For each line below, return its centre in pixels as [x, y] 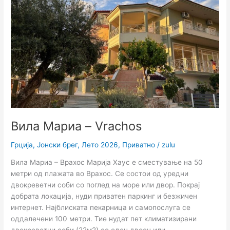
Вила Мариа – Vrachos [76, 126]
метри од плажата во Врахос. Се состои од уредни [100, 174]
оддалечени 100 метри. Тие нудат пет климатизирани [104, 219]
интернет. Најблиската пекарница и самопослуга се [101, 208]
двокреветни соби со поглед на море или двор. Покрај [106, 185]
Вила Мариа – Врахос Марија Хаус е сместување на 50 [107, 162]
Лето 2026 [100, 145]
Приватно [139, 145]
